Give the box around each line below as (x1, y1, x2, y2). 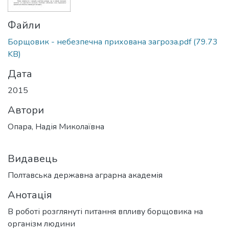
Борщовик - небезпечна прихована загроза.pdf (8, 36, 191, 48)
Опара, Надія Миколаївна (8, 121, 104, 132)
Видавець (8, 152, 57, 166)
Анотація (8, 188, 52, 202)
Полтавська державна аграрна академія (8, 170, 163, 181)
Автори (8, 103, 44, 117)
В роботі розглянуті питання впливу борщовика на (8, 206, 203, 217)
